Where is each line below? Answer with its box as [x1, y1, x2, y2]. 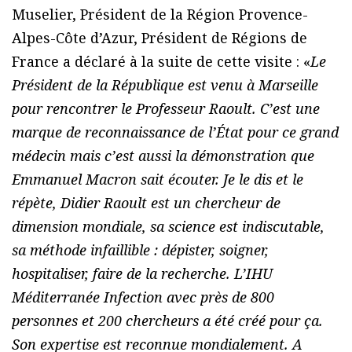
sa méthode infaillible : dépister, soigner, [12, 240, 269, 259]
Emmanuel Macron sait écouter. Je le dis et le [12, 169, 303, 189]
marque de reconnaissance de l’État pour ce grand [12, 122, 339, 141]
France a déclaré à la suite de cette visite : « [12, 51, 310, 71]
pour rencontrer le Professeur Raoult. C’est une [12, 98, 320, 118]
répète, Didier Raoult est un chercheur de [12, 192, 280, 212]
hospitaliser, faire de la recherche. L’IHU [12, 263, 273, 283]
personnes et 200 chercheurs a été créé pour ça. [12, 310, 323, 330]
